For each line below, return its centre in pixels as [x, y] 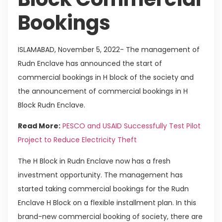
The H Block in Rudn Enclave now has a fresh [94, 161]
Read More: [39, 126]
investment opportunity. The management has [100, 175]
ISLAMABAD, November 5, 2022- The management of [109, 49]
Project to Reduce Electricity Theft [77, 140]
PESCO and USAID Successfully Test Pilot [132, 126]
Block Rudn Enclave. [52, 105]
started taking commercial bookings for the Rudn [103, 189]
